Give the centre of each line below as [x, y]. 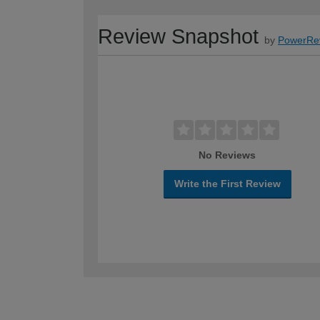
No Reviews [227, 155]
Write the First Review [227, 184]
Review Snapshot [178, 37]
